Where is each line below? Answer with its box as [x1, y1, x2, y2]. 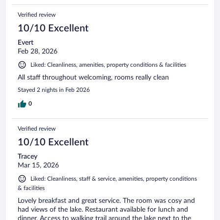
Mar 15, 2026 [18, 162, 59, 169]
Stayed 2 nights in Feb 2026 [18, 87, 90, 93]
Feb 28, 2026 [18, 48, 57, 55]
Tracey [18, 153, 37, 161]
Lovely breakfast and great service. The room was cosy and [18, 197, 195, 205]
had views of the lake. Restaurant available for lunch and [18, 206, 188, 214]
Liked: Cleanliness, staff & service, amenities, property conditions [30, 176, 197, 182]
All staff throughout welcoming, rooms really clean [18, 74, 169, 82]
